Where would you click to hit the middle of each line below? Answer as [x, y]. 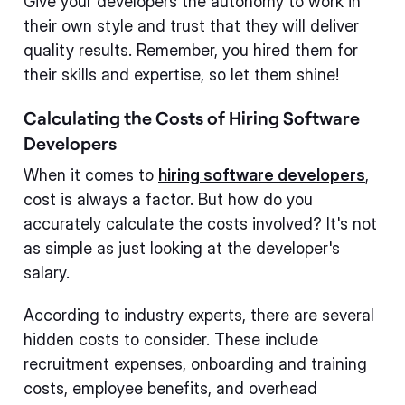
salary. [47, 273]
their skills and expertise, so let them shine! [181, 75]
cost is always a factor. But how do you [168, 199]
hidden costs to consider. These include [171, 339]
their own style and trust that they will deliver [191, 26]
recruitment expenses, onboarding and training [195, 364]
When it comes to [91, 175]
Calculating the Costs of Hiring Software [192, 118]
